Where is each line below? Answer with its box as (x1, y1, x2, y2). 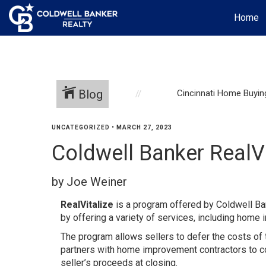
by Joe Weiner (52, 175, 127, 189)
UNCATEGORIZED (52, 124, 110, 131)
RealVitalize (61, 199, 113, 210)
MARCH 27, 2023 (116, 124, 172, 131)
